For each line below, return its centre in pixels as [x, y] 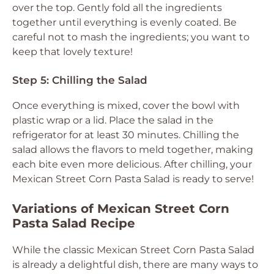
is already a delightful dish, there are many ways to [135, 265]
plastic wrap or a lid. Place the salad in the [113, 120]
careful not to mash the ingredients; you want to [131, 37]
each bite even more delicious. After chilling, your [132, 164]
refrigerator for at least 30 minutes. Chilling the [126, 135]
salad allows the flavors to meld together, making [133, 150]
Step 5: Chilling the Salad [80, 80]
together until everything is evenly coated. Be [124, 22]
